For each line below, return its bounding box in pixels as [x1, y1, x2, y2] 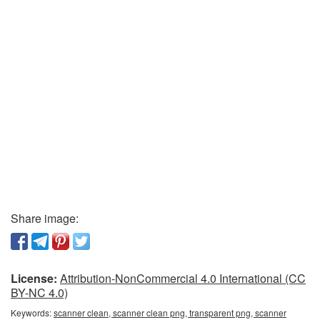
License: [11, 270, 57, 287]
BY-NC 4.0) [11, 284, 68, 301]
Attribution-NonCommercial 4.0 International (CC [60, 270, 306, 287]
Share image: [11, 210, 79, 227]
